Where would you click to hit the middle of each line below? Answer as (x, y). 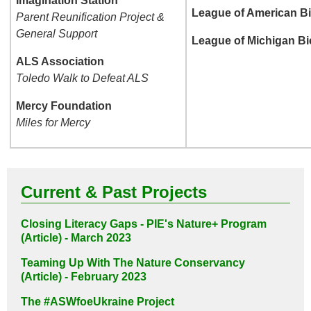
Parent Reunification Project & (91, 17)
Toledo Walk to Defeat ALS (83, 78)
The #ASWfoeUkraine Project (98, 302)
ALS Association (60, 62)
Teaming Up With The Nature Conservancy (133, 263)
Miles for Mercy (53, 123)
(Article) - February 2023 (84, 277)
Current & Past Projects (114, 192)
